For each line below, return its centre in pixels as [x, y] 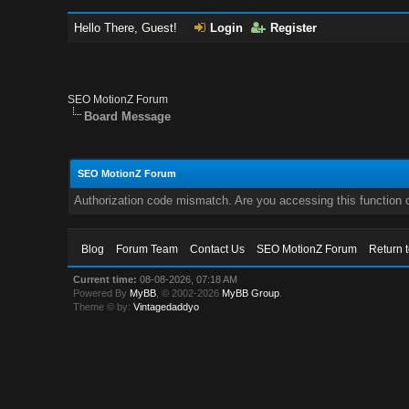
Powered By [102, 293]
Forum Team [147, 249]
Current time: [105, 279]
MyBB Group [251, 293]
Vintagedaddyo [167, 307]
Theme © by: [104, 307]
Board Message [128, 116]
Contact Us [218, 249]
